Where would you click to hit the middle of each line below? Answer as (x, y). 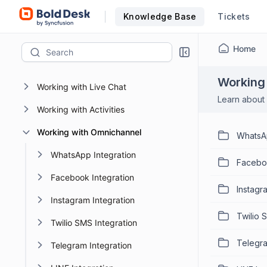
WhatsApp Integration (93, 155)
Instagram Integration (93, 200)
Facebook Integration (92, 177)
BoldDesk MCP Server (80, 41)
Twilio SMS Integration (94, 223)
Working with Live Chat (81, 87)
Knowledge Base (160, 16)
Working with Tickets (77, 64)
